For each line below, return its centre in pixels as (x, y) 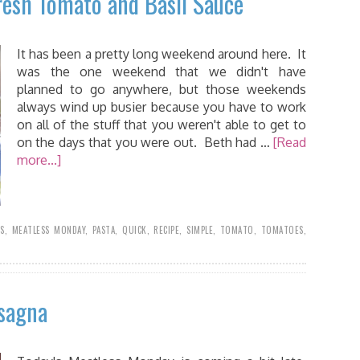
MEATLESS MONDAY (49, 230)
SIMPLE (200, 230)
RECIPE (167, 230)
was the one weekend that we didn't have (162, 72)
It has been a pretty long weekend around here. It (162, 54)
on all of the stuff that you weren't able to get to (162, 125)
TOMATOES (282, 230)
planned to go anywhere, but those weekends (162, 89)
